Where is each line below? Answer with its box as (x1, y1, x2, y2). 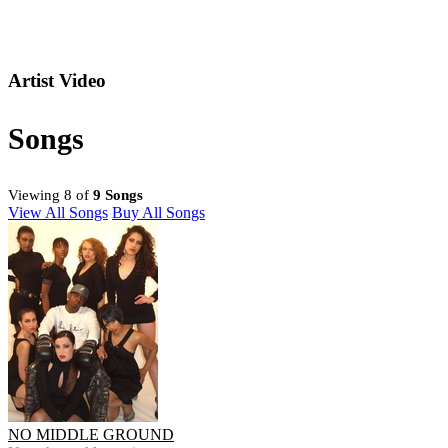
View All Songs (8, 204, 108, 222)
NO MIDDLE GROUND (8, 426, 174, 444)
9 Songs (93, 187, 143, 204)
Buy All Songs (112, 204, 205, 222)
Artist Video (8, 70, 106, 92)
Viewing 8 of (8, 187, 93, 204)
